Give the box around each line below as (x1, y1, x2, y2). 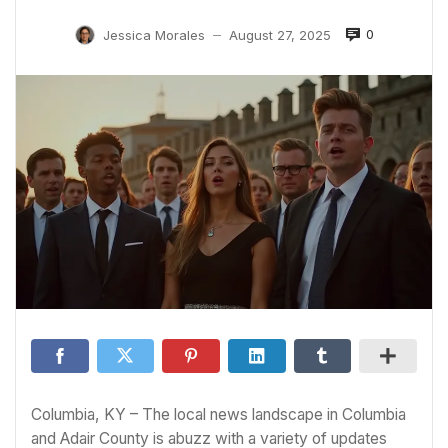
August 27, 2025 (228, 26, 331, 43)
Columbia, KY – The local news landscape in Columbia (31, 404, 406, 424)
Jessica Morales (102, 26, 205, 43)
